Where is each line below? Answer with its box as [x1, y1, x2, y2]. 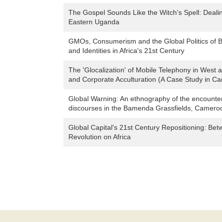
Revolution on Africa [68, 133, 131, 141]
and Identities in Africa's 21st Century [68, 47, 184, 55]
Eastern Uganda [68, 18, 119, 26]
